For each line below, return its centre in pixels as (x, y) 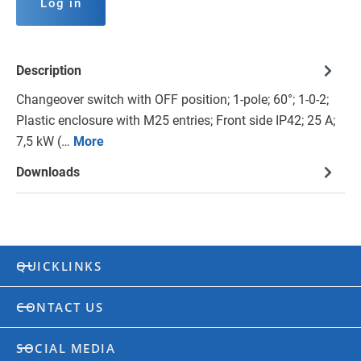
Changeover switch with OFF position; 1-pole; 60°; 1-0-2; (172, 100)
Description (49, 71)
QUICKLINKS (59, 266)
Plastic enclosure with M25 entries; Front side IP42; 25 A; (176, 121)
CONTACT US (60, 307)
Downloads (48, 172)
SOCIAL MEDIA (66, 349)
